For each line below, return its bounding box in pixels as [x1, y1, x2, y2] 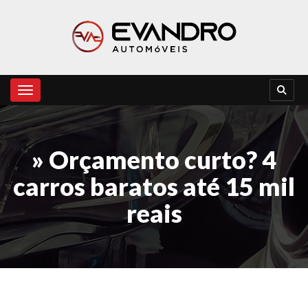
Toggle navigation [25, 85, 102, 98]
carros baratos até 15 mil [13, 171, 295, 202]
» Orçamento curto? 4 [32, 144, 276, 175]
